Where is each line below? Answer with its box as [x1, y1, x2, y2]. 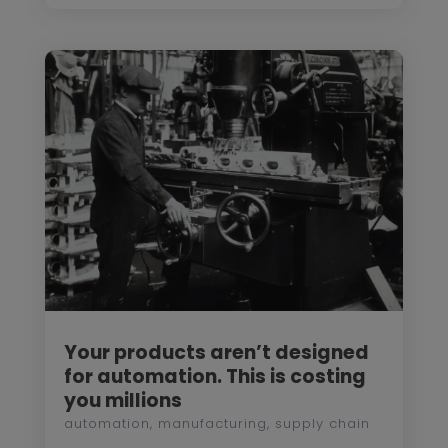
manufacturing [157, 413, 267, 433]
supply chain [274, 413, 370, 433]
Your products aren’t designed [63, 338, 369, 366]
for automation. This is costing [63, 362, 366, 390]
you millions [63, 386, 182, 414]
